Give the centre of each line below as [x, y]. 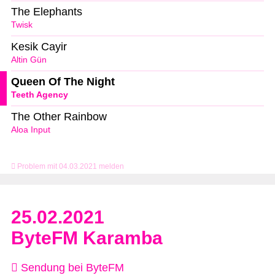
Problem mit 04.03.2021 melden [70, 166]
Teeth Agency [40, 95]
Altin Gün [29, 60]
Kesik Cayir [39, 47]
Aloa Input [31, 130]
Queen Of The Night [63, 81]
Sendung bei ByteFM [71, 267]
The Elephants [47, 12]
